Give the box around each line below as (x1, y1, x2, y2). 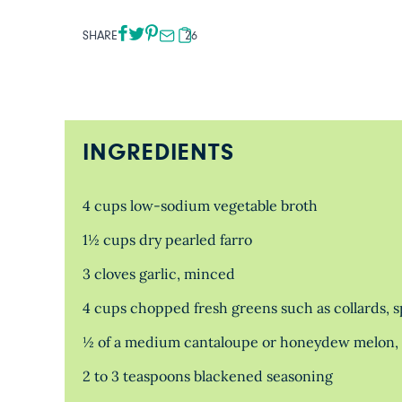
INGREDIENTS (83, 141, 234, 165)
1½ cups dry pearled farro (83, 231, 252, 249)
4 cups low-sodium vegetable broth (83, 197, 318, 214)
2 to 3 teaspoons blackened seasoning (83, 367, 333, 385)
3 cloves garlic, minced (83, 265, 235, 283)
